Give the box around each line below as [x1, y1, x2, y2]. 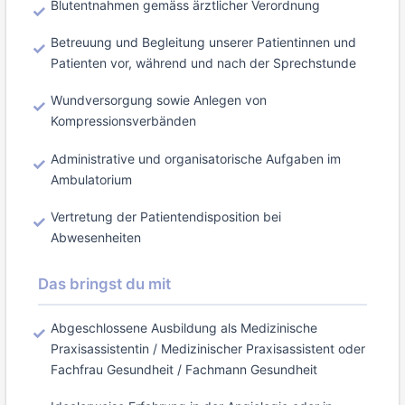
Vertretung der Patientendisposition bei [51, 208, 281, 224]
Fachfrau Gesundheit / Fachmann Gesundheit [51, 361, 317, 377]
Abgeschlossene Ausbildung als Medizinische [51, 319, 317, 335]
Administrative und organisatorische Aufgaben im [51, 150, 341, 166]
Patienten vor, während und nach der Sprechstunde [51, 55, 356, 71]
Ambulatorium [51, 171, 132, 187]
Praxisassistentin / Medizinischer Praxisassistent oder [51, 340, 365, 356]
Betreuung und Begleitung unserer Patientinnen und [51, 34, 356, 51]
